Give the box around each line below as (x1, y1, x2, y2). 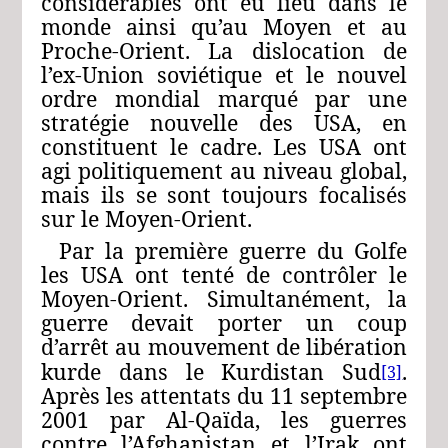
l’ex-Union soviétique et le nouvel (40, 59, 408, 89)
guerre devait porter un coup (40, 307, 408, 337)
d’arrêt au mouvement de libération (40, 331, 408, 361)
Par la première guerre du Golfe (59, 235, 408, 265)
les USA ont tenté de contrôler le (40, 259, 408, 289)
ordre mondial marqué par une (40, 83, 408, 113)
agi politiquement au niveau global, (40, 155, 408, 185)
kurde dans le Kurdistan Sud (40, 356, 382, 386)
